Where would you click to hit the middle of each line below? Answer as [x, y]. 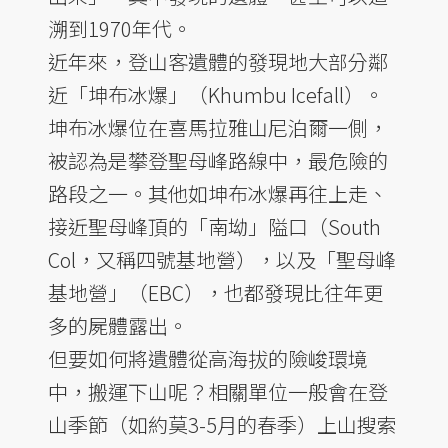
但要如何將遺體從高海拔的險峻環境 [208, 358]
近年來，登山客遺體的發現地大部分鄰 [218, 61]
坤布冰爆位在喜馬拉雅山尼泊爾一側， [218, 127]
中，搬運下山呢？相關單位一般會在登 [218, 391]
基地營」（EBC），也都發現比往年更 [216, 292]
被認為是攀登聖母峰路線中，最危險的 [218, 160]
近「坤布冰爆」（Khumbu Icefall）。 [216, 94]
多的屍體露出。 [118, 325]
